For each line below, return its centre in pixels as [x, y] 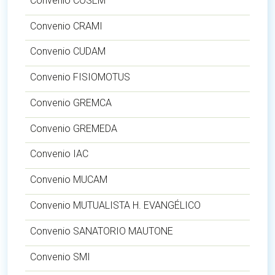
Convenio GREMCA [71, 103]
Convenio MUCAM [69, 180]
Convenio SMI [60, 257]
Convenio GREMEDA [74, 128]
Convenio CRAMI [66, 26]
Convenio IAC [59, 154]
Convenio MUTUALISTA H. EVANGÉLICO [115, 206]
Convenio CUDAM [68, 52]
